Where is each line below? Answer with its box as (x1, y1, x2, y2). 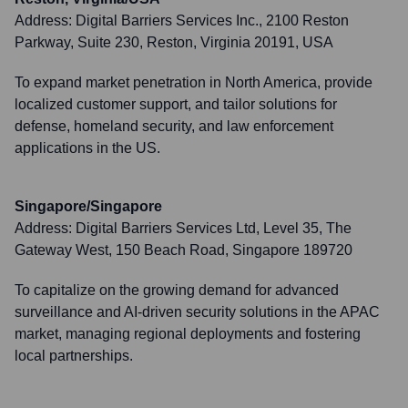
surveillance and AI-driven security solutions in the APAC (15, 304, 380, 320)
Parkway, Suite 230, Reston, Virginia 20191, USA (15, 35, 333, 50)
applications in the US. (15, 140, 160, 156)
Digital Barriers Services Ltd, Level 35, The (76, 220, 352, 236)
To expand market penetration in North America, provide (15, 75, 372, 90)
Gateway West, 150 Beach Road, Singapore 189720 (15, 242, 352, 258)
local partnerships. (15, 348, 133, 363)
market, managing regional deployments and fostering (15, 326, 361, 342)
